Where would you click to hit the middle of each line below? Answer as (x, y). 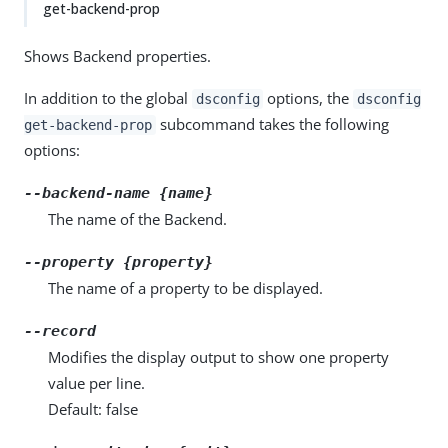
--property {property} (118, 262)
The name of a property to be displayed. (185, 288)
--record (60, 331)
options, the (308, 98)
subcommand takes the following (272, 124)
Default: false (93, 409)
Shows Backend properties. (117, 56)
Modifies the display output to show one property (218, 357)
